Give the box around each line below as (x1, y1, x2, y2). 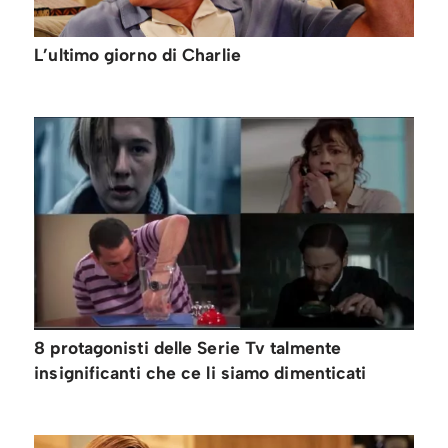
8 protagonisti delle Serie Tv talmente (34, 337, 342, 359)
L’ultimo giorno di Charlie (34, 43, 241, 65)
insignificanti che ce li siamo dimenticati (34, 362, 367, 384)
